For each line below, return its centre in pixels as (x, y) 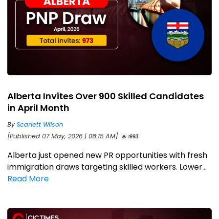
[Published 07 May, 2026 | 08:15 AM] (64, 136)
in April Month (38, 108)
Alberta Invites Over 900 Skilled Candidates (106, 96)
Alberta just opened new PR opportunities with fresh (107, 155)
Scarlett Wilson (40, 125)
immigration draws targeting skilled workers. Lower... (107, 167)
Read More (28, 179)
